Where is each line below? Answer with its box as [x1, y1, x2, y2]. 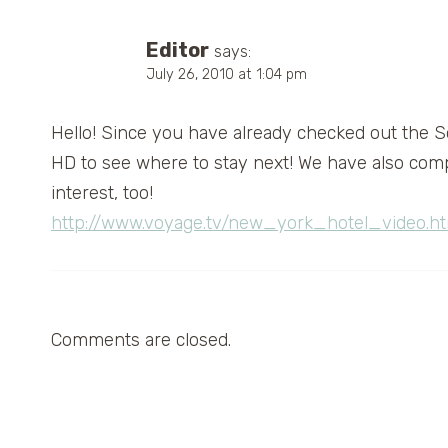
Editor [146, 37, 209, 62]
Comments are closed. [51, 328, 231, 351]
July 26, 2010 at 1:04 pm [146, 65, 307, 83]
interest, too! [51, 181, 153, 204]
